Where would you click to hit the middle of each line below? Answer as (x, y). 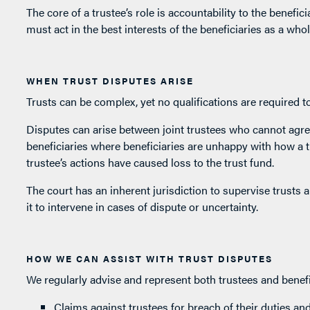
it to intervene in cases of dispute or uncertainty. (142, 207)
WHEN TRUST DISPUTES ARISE (110, 81)
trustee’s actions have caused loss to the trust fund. (150, 163)
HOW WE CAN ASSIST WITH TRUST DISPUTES (149, 259)
